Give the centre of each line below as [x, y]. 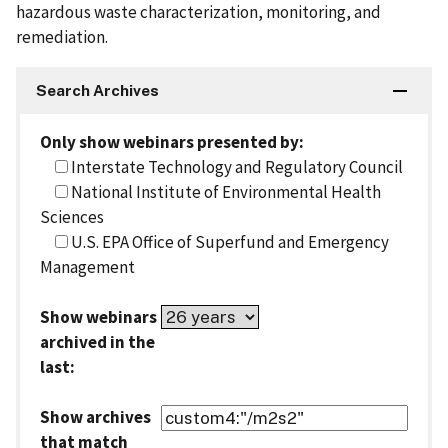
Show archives [95, 417]
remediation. [62, 37]
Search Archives [97, 91]
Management [87, 267]
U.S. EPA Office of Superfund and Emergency [228, 242]
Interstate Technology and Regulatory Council [235, 167]
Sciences [72, 217]
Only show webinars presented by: [172, 142]
